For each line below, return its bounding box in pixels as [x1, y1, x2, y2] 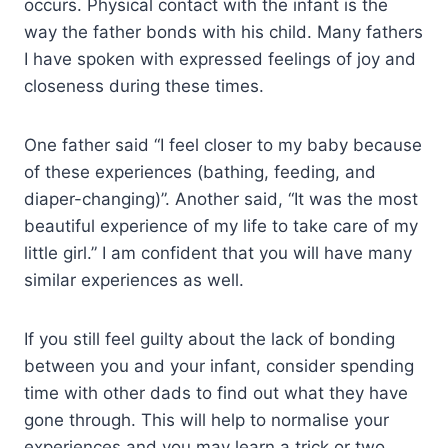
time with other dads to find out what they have [24, 382, 408, 403]
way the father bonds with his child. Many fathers [24, 21, 423, 42]
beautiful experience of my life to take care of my [24, 215, 418, 236]
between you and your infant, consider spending [24, 355, 414, 376]
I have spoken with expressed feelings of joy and [24, 48, 416, 69]
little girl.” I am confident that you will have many [24, 242, 412, 263]
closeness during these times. [24, 75, 269, 96]
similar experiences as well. [24, 269, 249, 290]
